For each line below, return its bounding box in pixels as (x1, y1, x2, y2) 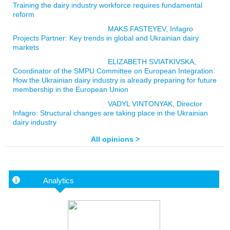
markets (13, 43, 39, 51)
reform (13, 10, 34, 18)
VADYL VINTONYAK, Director (108, 100, 202, 108)
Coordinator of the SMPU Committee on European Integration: (13, 67, 215, 75)
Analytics (43, 176, 74, 185)
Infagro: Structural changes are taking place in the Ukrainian (13, 109, 208, 117)
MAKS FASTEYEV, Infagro (108, 25, 193, 33)
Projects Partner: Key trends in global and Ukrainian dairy (13, 34, 199, 42)
